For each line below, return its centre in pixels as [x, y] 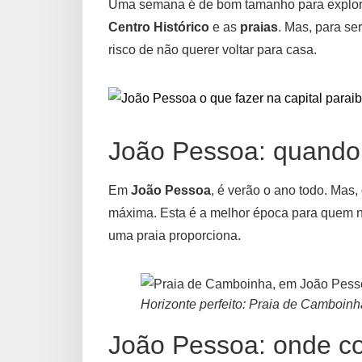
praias [259, 27]
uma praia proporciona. [175, 236]
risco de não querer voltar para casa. [213, 50]
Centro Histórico [159, 27]
